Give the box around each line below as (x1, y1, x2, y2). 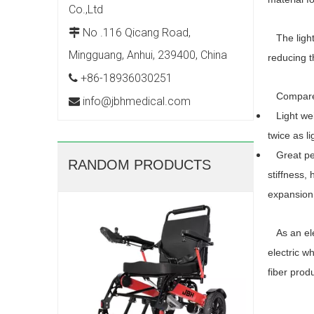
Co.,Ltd (69, 3, 103, 17)
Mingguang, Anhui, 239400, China (69, 48, 227, 62)
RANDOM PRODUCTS (68, 157, 211, 173)
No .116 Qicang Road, (83, 26, 191, 40)
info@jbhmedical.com (80, 95, 191, 109)
